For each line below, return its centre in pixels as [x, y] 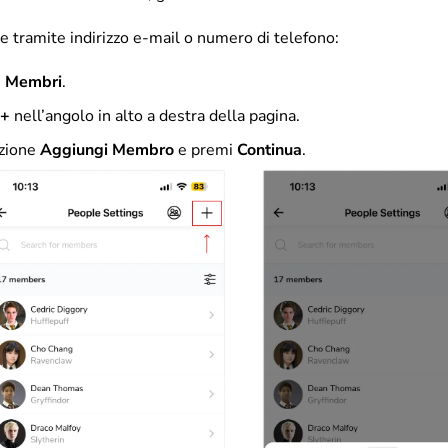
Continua [269, 149]
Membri [33, 81]
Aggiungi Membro [107, 149]
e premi [205, 149]
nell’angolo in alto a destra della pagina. [155, 115]
